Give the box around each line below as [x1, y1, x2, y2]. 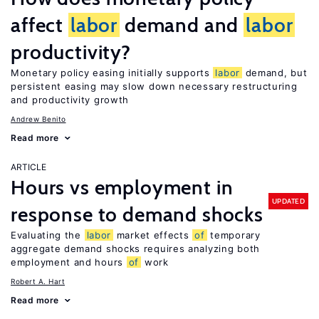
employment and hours [11, 256, 127, 268]
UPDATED [271, 196, 305, 206]
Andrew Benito [11, 115, 66, 123]
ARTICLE [11, 162, 46, 172]
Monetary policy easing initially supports [11, 67, 214, 78]
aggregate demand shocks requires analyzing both [11, 243, 260, 254]
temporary [206, 229, 261, 241]
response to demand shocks [11, 202, 263, 226]
